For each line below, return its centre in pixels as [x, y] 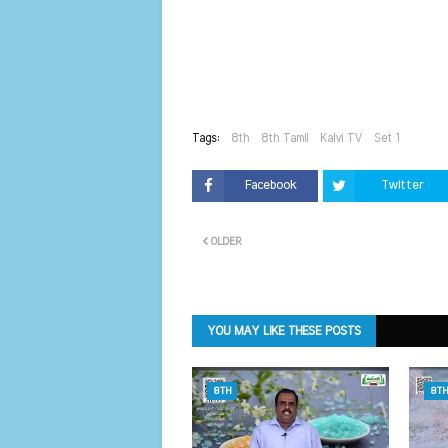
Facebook [271, 185]
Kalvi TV [341, 138]
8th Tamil [284, 138]
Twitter [402, 185]
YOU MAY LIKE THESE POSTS [284, 331]
